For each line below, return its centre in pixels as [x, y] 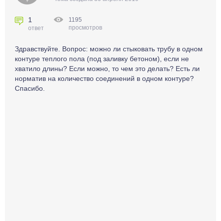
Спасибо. [30, 88]
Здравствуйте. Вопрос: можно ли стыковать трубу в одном [109, 49]
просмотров [85, 28]
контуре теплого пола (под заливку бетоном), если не [102, 59]
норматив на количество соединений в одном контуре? [104, 78]
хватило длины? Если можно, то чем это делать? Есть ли [107, 69]
